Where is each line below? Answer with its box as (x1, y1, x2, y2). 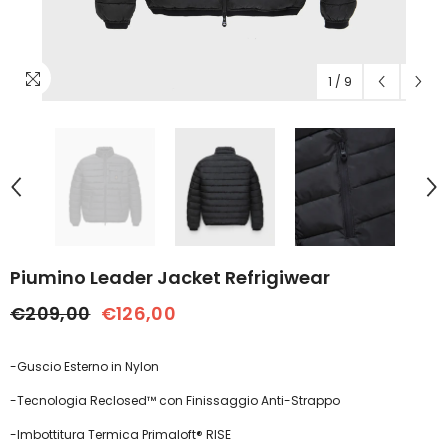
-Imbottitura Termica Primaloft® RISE (10, 426, 231, 443)
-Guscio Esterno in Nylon (10, 358, 159, 375)
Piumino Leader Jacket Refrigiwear (10, 265, 330, 290)
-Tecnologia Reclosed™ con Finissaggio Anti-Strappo (10, 392, 340, 409)
